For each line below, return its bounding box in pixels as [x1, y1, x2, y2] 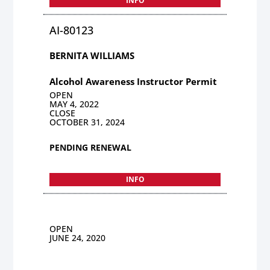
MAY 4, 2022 [49, 98, 99, 110]
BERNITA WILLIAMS [49, 49, 135, 61]
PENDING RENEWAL [49, 141, 132, 153]
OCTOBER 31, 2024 [49, 116, 125, 128]
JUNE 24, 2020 [49, 231, 106, 243]
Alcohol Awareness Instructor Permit [49, 75, 218, 87]
